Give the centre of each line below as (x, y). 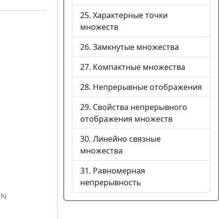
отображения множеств (126, 119)
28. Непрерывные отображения (141, 87)
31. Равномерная (113, 171)
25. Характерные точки (124, 15)
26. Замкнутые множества (130, 47)
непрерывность (111, 182)
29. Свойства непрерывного (134, 107)
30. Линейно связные (120, 139)
